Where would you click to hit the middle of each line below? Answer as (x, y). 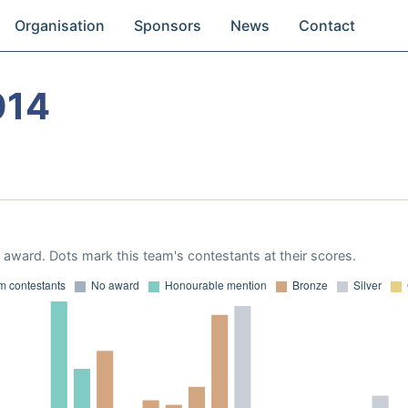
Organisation (60, 25)
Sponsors (168, 25)
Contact (327, 25)
